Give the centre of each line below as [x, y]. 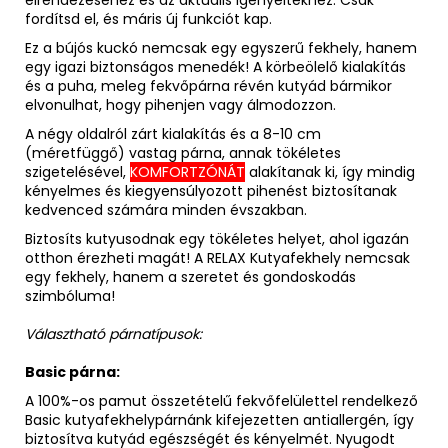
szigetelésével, [77, 172]
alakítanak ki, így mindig [330, 172]
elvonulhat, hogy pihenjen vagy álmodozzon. [180, 105]
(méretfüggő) [75, 153]
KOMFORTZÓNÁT [187, 172]
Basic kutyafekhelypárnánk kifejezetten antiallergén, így [219, 420]
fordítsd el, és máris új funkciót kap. [148, 19]
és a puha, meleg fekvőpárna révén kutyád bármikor [208, 86]
